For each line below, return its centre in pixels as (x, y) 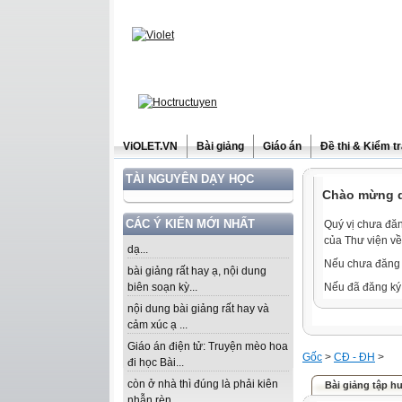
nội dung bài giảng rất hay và (198, 309)
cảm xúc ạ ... (157, 325)
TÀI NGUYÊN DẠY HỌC (190, 179)
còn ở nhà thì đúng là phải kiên (203, 384)
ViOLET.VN (150, 146)
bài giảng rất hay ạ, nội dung (197, 271)
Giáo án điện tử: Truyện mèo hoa (208, 346)
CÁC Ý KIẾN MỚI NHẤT (190, 224)
